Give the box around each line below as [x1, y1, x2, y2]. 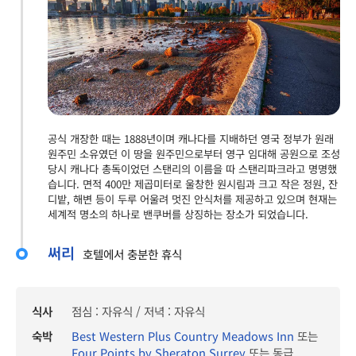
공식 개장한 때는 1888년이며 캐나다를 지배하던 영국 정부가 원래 [48, 131, 334, 147]
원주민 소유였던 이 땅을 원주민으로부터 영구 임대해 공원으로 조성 [48, 146, 340, 162]
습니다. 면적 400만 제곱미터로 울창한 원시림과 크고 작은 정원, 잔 [48, 176, 338, 192]
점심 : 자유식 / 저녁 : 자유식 [72, 303, 205, 320]
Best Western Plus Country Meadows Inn [72, 327, 294, 345]
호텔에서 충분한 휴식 [83, 246, 182, 263]
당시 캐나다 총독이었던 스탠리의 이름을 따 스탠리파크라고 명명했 [48, 161, 337, 177]
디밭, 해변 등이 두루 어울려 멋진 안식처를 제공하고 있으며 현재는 [48, 192, 337, 207]
